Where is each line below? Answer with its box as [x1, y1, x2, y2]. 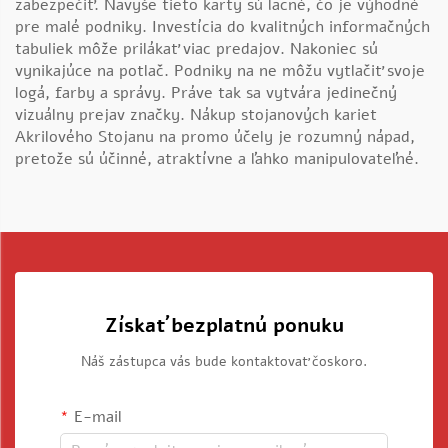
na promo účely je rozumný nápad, [159, 126, 415, 148]
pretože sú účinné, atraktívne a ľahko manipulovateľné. [15, 148, 419, 170]
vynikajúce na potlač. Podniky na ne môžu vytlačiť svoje [15, 60, 425, 82]
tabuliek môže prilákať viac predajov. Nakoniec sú [15, 38, 378, 60]
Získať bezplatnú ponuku [104, 312, 344, 339]
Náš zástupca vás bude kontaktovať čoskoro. [81, 352, 367, 371]
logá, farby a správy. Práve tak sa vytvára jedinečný [15, 82, 397, 104]
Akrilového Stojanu [15, 126, 159, 148]
